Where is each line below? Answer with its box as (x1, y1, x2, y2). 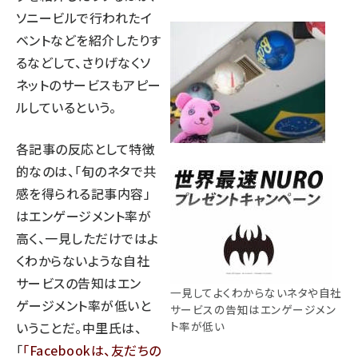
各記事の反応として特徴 (16, 138, 156, 158)
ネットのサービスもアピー (16, 74, 161, 94)
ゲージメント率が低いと (16, 295, 152, 315)
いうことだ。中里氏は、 (16, 317, 142, 337)
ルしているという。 (16, 97, 117, 117)
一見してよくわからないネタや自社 (170, 284, 342, 300)
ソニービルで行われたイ (16, 7, 153, 27)
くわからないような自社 (16, 250, 150, 270)
